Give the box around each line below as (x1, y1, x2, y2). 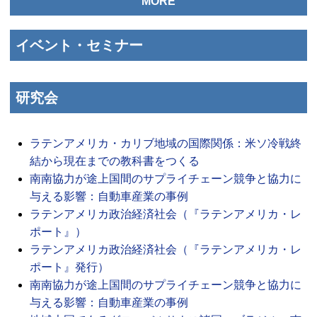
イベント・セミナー (16, 37, 143, 53)
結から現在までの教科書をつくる (30, 154, 200, 167)
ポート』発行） (30, 260, 109, 273)
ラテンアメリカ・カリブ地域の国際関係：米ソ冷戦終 (30, 137, 301, 149)
